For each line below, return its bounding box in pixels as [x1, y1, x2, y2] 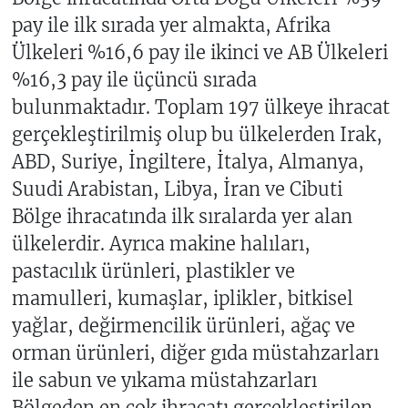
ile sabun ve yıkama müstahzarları [11, 369, 317, 393]
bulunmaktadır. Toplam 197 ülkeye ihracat [11, 96, 390, 119]
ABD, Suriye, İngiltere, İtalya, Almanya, [11, 150, 364, 174]
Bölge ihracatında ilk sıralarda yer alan [11, 205, 352, 229]
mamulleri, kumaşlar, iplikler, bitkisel [11, 287, 353, 311]
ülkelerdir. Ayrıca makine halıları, [11, 232, 311, 256]
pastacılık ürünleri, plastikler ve [11, 260, 295, 283]
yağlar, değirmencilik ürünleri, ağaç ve [11, 314, 355, 338]
